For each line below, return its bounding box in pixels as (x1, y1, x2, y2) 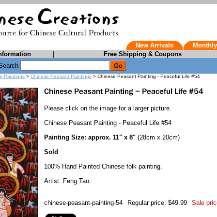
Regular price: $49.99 (127, 199, 187, 206)
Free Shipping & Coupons (103, 50, 182, 58)
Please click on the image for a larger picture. (44, 105, 171, 112)
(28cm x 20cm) (136, 134, 180, 141)
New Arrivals (136, 42, 173, 49)
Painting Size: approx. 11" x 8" (44, 134, 136, 141)
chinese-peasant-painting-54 (44, 199, 123, 206)
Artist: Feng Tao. (44, 177, 91, 185)
